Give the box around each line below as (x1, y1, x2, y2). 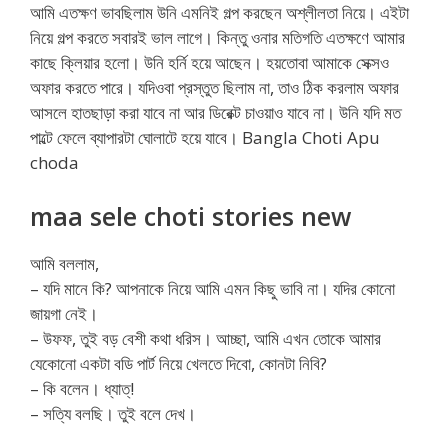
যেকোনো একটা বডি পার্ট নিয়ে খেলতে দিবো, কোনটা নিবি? (30, 351, 327, 375)
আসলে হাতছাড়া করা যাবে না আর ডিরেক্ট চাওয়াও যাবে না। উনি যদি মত (30, 101, 401, 125)
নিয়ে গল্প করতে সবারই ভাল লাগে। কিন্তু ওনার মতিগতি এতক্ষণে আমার (30, 26, 405, 50)
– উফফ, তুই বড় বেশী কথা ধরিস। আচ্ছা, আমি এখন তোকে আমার (30, 326, 381, 350)
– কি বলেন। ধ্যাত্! (30, 376, 134, 400)
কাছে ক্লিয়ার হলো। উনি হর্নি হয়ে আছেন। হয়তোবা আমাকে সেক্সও (30, 51, 389, 75)
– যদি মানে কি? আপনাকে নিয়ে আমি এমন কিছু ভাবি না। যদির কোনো (30, 276, 395, 300)
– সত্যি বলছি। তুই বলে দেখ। (30, 401, 196, 425)
